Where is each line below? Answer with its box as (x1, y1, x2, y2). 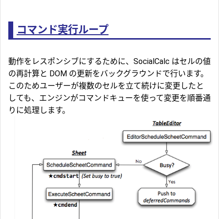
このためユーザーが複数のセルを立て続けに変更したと (8, 81, 204, 91)
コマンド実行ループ (17, 23, 109, 36)
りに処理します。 (8, 106, 70, 115)
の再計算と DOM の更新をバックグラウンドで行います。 (8, 69, 208, 79)
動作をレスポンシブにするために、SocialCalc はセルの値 (8, 57, 211, 66)
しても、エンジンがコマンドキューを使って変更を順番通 (8, 93, 211, 103)
